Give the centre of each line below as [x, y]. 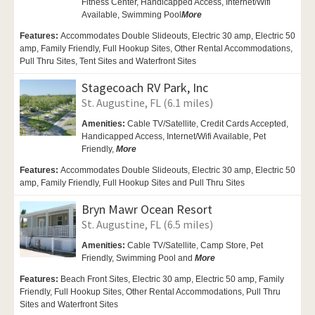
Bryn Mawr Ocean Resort [147, 209]
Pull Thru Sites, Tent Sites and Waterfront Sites [108, 61]
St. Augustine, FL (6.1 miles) [147, 102]
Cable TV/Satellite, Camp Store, [189, 245]
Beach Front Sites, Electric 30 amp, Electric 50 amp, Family [172, 279]
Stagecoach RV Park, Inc [145, 87]
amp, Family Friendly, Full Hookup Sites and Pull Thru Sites [132, 182]
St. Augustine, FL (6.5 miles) [147, 224]
